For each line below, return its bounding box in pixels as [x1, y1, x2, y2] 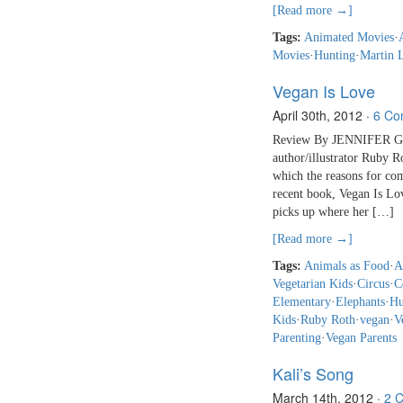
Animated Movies [304, 31, 394, 45]
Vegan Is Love [273, 79, 375, 103]
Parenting [273, 331, 321, 345]
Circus [357, 277, 390, 291]
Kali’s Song [273, 362, 354, 386]
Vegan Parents [326, 331, 397, 345]
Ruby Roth [300, 313, 355, 327]
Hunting [314, 49, 355, 63]
